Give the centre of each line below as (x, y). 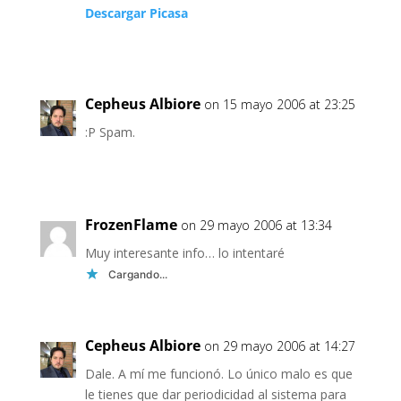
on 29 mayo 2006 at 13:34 (256, 225)
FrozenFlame (131, 225)
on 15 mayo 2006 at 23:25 (279, 104)
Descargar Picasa (136, 13)
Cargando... (137, 274)
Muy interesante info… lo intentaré (184, 253)
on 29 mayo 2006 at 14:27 (279, 346)
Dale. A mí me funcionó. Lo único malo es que (218, 374)
